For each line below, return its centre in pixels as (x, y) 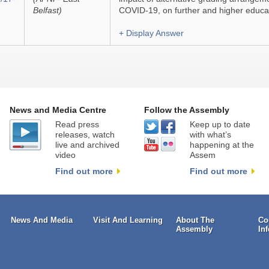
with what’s (210, 135)
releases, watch (85, 135)
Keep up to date (220, 125)
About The (195, 220)
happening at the (222, 145)
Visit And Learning (128, 220)
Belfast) (47, 10)
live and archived (87, 145)
